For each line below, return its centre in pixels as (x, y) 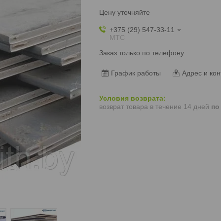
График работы (136, 73)
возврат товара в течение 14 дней (155, 107)
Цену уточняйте (124, 12)
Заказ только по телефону (141, 53)
